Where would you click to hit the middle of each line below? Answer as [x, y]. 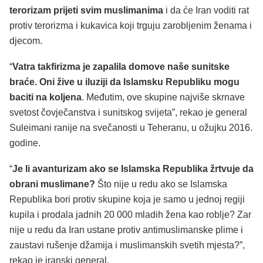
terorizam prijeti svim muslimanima [86, 11]
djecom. [26, 41]
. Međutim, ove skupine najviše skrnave [163, 97]
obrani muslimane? [52, 184]
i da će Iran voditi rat [206, 11]
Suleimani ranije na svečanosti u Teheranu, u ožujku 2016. [131, 128]
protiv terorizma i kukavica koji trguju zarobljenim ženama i [131, 26]
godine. [25, 143]
